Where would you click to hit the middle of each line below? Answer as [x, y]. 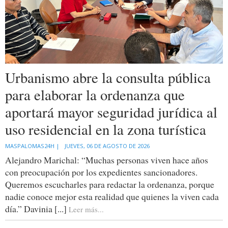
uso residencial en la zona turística [106, 130]
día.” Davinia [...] [37, 209]
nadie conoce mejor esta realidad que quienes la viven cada [112, 197]
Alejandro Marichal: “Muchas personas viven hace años [107, 160]
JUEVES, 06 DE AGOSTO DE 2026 [107, 146]
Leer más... [86, 209]
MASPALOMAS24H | [32, 146]
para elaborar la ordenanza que [95, 95]
